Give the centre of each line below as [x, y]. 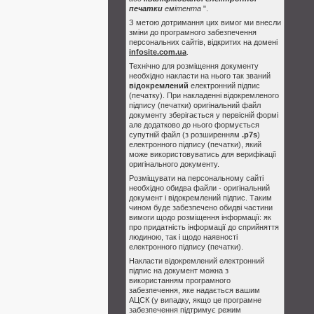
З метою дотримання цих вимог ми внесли [205, 22]
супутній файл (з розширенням [185, 135]
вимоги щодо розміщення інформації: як [200, 217]
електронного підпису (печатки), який [195, 144]
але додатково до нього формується [194, 125]
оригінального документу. [174, 164]
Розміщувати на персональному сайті [196, 178]
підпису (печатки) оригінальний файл [195, 105]
